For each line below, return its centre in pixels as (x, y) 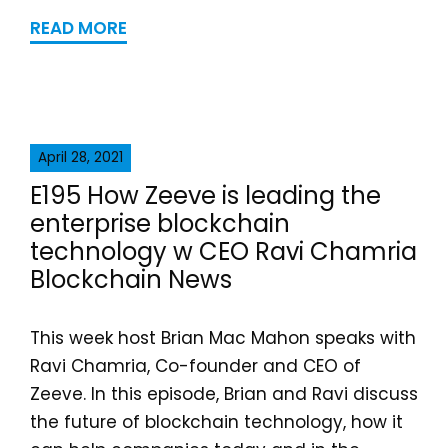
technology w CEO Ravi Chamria (223, 251)
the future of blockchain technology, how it (216, 422)
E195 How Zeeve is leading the (205, 195)
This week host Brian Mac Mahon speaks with (223, 338)
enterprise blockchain (160, 223)
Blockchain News (131, 279)
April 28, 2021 (80, 157)
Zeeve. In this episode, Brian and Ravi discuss (224, 394)
